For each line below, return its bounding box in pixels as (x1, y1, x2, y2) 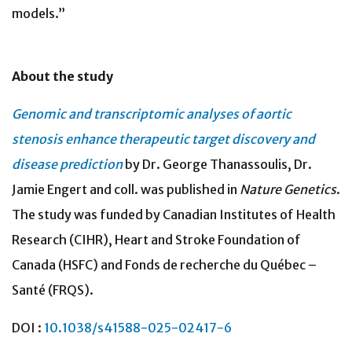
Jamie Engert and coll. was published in (12, 181, 240, 198)
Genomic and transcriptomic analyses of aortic (12, 106, 291, 123)
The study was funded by (12, 207, 163, 223)
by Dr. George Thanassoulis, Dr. (125, 156, 312, 173)
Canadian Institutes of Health (163, 207, 335, 223)
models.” (12, 5, 65, 22)
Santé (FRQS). (12, 282, 93, 299)
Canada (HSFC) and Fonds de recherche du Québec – (12, 257, 317, 273)
